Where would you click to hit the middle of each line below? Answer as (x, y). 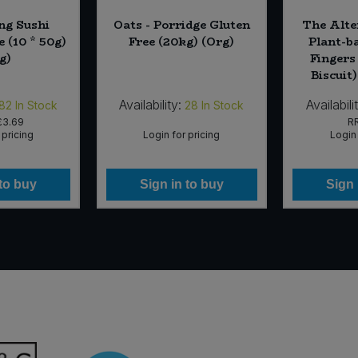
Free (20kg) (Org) (182, 42)
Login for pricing (182, 135)
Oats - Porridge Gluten (181, 25)
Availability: (151, 105)
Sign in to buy (181, 185)
